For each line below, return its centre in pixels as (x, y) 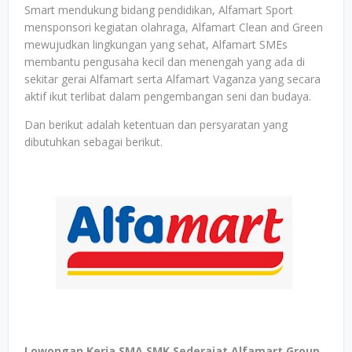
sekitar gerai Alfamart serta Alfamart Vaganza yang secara (172, 79)
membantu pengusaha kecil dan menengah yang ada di (165, 62)
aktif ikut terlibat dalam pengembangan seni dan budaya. (168, 96)
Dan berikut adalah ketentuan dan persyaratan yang (156, 125)
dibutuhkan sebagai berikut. (93, 142)
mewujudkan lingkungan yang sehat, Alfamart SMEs (156, 44)
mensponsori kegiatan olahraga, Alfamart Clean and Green (174, 27)
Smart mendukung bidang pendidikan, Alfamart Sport (159, 10)
